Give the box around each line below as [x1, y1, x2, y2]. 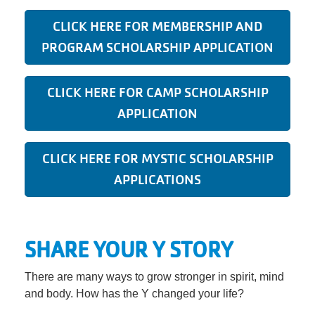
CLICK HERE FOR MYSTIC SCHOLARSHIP [41, 150, 274, 167]
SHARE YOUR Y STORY [25, 236, 238, 263]
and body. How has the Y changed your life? [25, 288, 250, 300]
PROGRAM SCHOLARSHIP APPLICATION [41, 39, 274, 56]
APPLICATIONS [114, 172, 201, 188]
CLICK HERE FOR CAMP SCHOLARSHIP [46, 84, 269, 101]
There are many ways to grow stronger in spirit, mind [25, 271, 284, 283]
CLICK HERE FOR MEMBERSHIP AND [52, 18, 263, 34]
